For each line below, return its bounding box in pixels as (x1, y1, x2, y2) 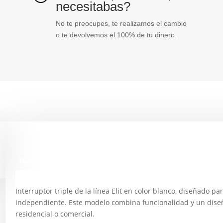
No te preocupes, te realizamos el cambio (55, 19, 187, 28)
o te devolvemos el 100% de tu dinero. (55, 31, 177, 39)
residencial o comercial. (15, 209, 95, 219)
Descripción (19, 157, 61, 165)
